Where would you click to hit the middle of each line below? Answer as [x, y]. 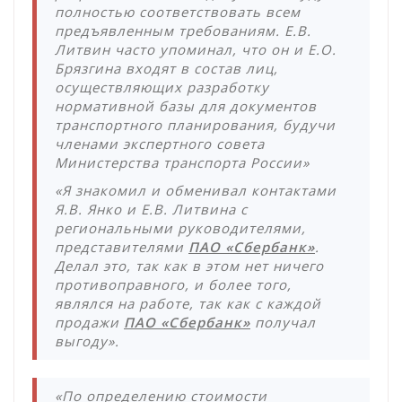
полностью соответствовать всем [178, 12]
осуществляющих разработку [162, 87]
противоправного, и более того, [173, 285]
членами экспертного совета [160, 144]
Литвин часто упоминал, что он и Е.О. [196, 50]
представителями [122, 247]
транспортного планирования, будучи [195, 125]
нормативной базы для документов [186, 106]
